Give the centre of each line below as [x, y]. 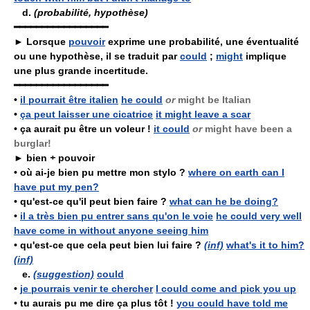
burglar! [33, 143]
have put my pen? [56, 187]
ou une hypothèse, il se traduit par [97, 56]
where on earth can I [236, 172]
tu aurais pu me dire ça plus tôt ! [97, 303]
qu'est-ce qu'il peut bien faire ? [93, 201]
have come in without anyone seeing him [111, 230]
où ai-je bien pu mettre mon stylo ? [103, 172]
